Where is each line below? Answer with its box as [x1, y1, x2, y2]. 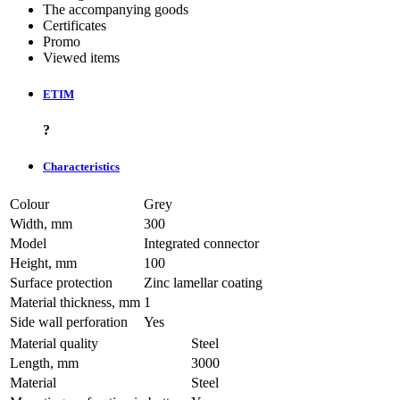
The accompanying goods [43, 2, 188, 18]
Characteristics [43, 159, 120, 173]
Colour [10, 196, 49, 212]
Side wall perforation [10, 313, 128, 329]
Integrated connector [144, 235, 259, 251]
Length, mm [10, 354, 79, 371]
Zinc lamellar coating [144, 274, 262, 290]
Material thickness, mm [10, 294, 140, 310]
